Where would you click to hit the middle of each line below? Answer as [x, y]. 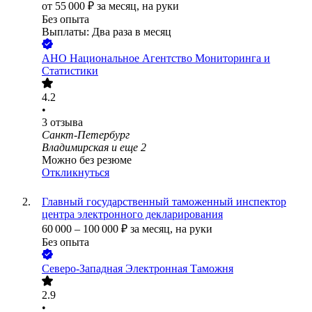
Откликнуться [76, 173]
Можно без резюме [87, 160]
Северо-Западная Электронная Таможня [138, 269]
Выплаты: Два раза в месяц [107, 32]
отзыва [67, 123]
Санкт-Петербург [86, 135]
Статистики [70, 71]
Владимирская [75, 148]
